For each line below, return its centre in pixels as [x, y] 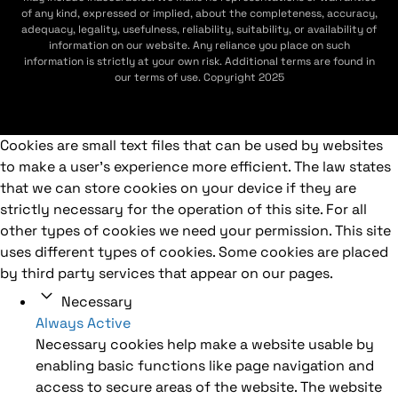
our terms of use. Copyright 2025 [199, 77]
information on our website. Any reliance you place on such [199, 45]
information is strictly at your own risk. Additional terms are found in [199, 61]
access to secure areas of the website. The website [209, 386]
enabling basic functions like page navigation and [205, 365]
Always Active [83, 322]
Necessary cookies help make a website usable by [205, 344]
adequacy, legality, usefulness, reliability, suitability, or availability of [199, 29]
